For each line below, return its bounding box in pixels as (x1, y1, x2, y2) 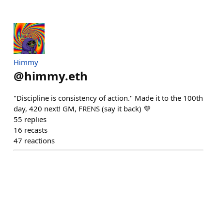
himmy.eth (24, 68, 88, 84)
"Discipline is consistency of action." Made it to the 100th (14, 93, 203, 103)
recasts (24, 125, 47, 135)
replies (24, 114, 46, 124)
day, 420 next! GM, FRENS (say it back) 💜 (14, 104, 151, 113)
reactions (24, 136, 55, 145)
